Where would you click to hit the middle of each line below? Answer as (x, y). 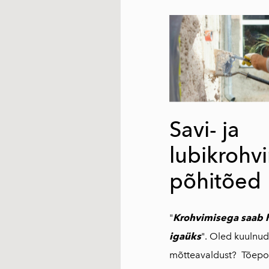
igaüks (185, 236)
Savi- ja (204, 129)
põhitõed (215, 181)
